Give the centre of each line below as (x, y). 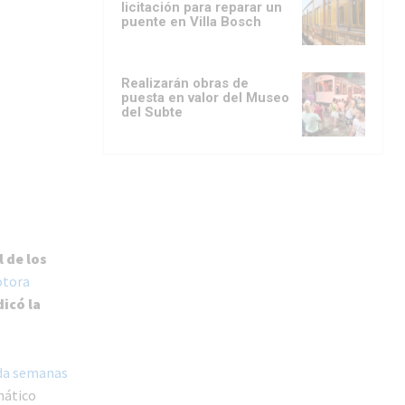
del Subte (152, 113)
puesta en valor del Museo (205, 98)
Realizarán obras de (185, 84)
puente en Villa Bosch (191, 22)
